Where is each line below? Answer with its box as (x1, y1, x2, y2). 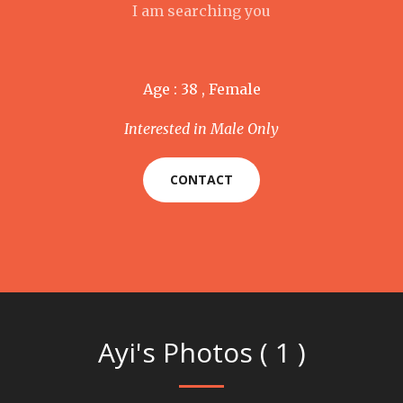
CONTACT (170, 171, 233, 188)
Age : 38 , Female (142, 80, 261, 98)
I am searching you (132, 2, 271, 20)
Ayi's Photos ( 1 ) (97, 334, 306, 371)
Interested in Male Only (124, 120, 279, 138)
